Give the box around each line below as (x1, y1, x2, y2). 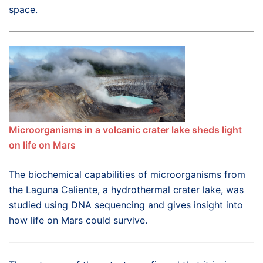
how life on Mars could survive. (9, 214, 147, 226)
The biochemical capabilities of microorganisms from (9, 168, 245, 180)
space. (9, 3, 41, 15)
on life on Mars (9, 139, 76, 151)
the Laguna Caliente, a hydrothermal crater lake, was (9, 183, 244, 195)
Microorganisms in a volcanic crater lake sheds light (9, 123, 242, 136)
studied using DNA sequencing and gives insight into (9, 198, 243, 211)
